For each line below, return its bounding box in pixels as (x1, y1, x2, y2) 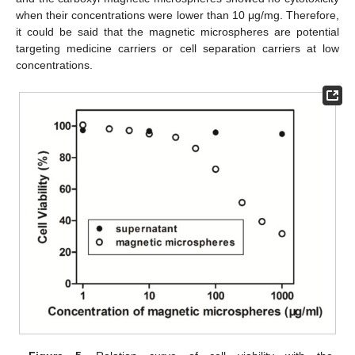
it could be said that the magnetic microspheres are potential (16, 25, 339, 39)
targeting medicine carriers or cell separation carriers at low (16, 42, 339, 55)
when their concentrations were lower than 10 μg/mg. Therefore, (16, 9, 339, 22)
